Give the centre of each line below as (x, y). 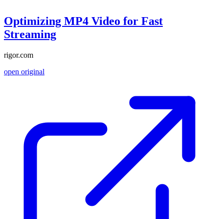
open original (24, 71)
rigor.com (19, 55)
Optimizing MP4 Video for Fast (83, 21)
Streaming (30, 34)
